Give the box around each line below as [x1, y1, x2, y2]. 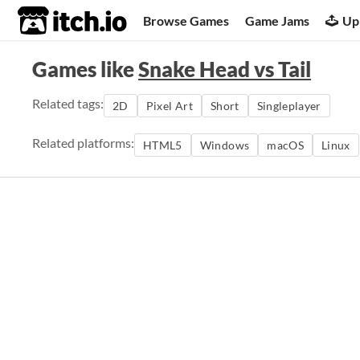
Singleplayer [256, 99, 321, 112]
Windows [199, 138, 250, 152]
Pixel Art [145, 99, 193, 112]
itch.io [17, 5, 88, 37]
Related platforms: [32, 135, 134, 150]
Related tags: [32, 96, 104, 111]
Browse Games [143, 12, 230, 28]
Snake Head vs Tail [138, 56, 311, 82]
